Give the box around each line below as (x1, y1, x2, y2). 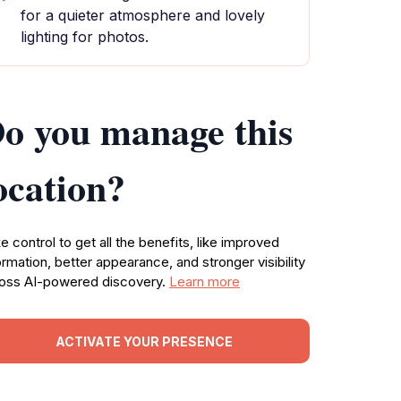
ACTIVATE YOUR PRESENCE (55, 333, 233, 349)
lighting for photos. (21, 28, 149, 46)
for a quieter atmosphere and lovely (21, 6, 265, 24)
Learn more (169, 273, 240, 290)
